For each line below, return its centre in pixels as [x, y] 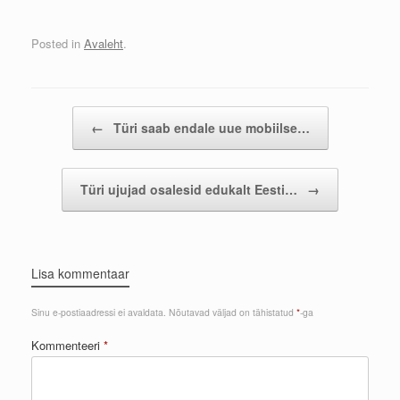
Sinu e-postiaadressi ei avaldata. [99, 312]
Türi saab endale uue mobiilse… [209, 128]
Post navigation [71, 115]
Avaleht [104, 44]
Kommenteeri [67, 346]
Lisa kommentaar [80, 274]
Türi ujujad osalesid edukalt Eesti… [191, 190]
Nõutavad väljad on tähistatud [233, 312]
